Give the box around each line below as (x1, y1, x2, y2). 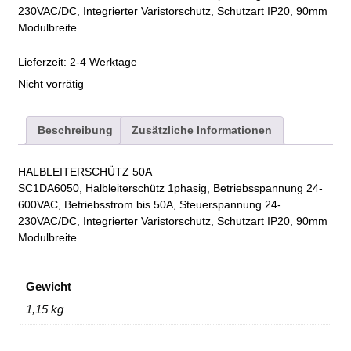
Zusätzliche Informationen (132, 124, 272, 136)
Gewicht (25, 279, 71, 293)
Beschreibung (38, 124, 113, 136)
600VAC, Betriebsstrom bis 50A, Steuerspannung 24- (18, 198, 281, 212)
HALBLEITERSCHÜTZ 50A (18, 165, 152, 179)
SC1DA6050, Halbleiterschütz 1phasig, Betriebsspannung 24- (18, 182, 323, 195)
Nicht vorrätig (18, 78, 84, 90)
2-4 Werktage (70, 56, 137, 68)
